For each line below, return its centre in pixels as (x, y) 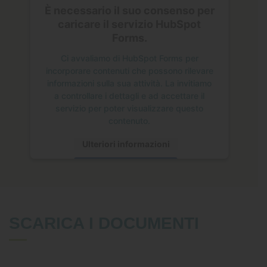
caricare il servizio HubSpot (129, 24)
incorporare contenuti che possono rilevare (129, 70)
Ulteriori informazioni (125, 144)
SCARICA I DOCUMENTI (104, 223)
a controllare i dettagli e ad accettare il (129, 95)
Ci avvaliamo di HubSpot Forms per (129, 58)
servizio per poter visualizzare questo (129, 108)
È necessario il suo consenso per (129, 10)
